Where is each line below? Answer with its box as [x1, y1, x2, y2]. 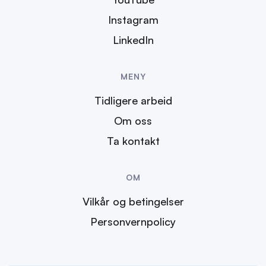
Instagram [107, 13, 159, 27]
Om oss [114, 114, 152, 128]
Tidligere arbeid [94, 94, 172, 107]
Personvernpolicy [90, 215, 176, 229]
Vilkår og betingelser [82, 195, 184, 208]
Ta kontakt [106, 134, 160, 148]
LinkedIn [112, 33, 154, 47]
